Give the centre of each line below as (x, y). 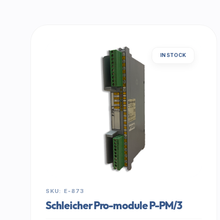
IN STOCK (173, 55)
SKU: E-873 (65, 191)
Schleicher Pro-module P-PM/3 (114, 205)
